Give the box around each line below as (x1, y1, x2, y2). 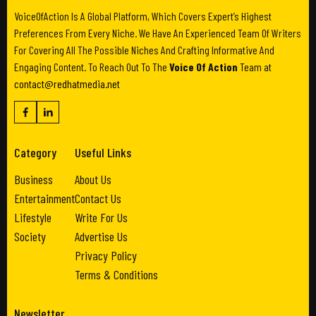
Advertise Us (75, 228, 128, 244)
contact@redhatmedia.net (14, 76, 120, 90)
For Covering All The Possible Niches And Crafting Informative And (14, 42, 274, 56)
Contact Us (75, 190, 121, 206)
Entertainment (14, 190, 75, 206)
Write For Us (75, 209, 128, 225)
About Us (75, 171, 111, 187)
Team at (238, 59, 272, 73)
